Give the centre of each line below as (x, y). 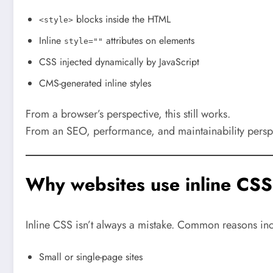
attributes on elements (149, 40)
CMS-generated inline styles (95, 83)
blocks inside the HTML (122, 19)
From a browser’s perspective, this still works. (128, 114)
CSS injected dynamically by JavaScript (119, 62)
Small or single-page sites (91, 257)
